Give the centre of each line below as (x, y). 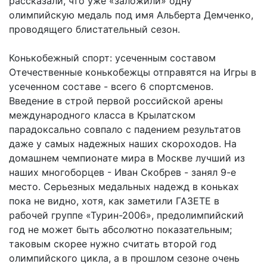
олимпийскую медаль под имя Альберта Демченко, (131, 15)
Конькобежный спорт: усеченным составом (112, 58)
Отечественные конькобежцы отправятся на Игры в (133, 72)
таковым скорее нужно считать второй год (113, 243)
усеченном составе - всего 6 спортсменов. (111, 86)
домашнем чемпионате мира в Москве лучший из (127, 158)
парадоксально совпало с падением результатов (125, 129)
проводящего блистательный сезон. (94, 29)
